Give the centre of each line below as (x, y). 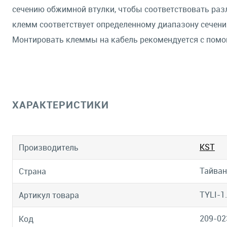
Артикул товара (49, 195)
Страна (32, 172)
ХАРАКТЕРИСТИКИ (61, 105)
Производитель (49, 148)
